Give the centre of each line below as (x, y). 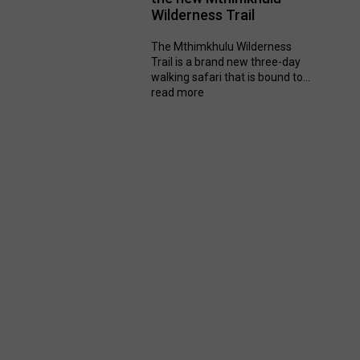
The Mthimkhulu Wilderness (222, 47)
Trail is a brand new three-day (226, 62)
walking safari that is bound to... (231, 78)
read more (178, 93)
